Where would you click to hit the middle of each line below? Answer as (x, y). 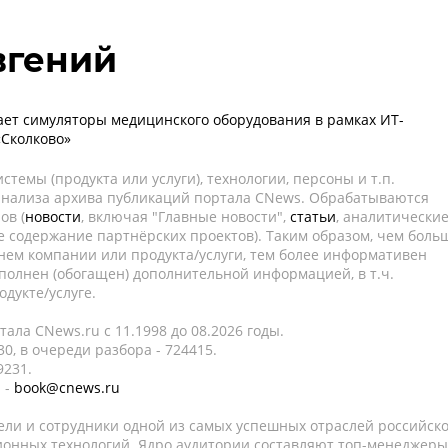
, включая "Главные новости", (185, 216)
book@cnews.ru (67, 387)
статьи (313, 216)
